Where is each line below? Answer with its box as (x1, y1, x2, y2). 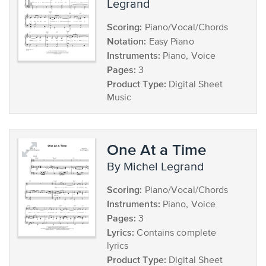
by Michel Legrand (114, 161, 204, 173)
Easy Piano (146, 37, 194, 47)
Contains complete (134, 229, 217, 238)
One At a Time (106, 141, 206, 158)
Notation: (106, 36, 147, 46)
